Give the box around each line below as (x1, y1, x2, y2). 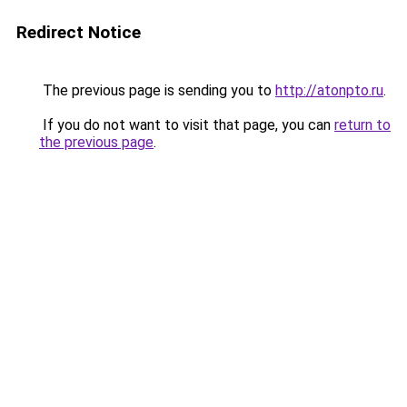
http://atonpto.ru (275, 82, 383, 99)
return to (334, 116, 391, 134)
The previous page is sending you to (39, 82, 275, 99)
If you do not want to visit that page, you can (39, 116, 334, 134)
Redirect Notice (16, 22, 141, 43)
